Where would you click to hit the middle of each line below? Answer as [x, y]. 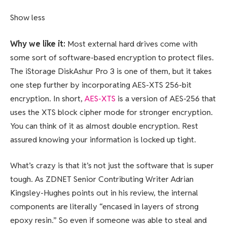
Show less [28, 18]
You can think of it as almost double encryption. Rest [104, 126]
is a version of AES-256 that [166, 98]
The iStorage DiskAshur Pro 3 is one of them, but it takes [111, 71]
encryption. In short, [47, 98]
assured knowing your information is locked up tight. [104, 139]
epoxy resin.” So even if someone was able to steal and [108, 220]
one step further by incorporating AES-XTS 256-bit [101, 85]
